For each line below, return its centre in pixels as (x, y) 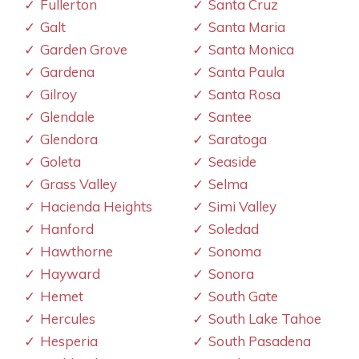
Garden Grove (84, 49)
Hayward (70, 273)
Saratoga (238, 139)
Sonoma (235, 251)
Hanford (67, 228)
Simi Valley (242, 206)
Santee (230, 116)
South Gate (243, 296)
